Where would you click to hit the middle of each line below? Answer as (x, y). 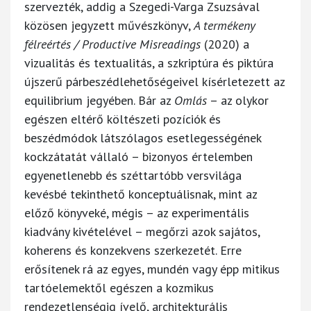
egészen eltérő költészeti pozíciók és (123, 119)
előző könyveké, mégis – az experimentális (137, 212)
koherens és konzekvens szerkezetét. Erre (133, 250)
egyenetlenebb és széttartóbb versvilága (133, 175)
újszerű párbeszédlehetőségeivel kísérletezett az (154, 81)
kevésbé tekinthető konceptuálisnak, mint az (141, 194)
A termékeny (225, 25)
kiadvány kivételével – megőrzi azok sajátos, (142, 231)
